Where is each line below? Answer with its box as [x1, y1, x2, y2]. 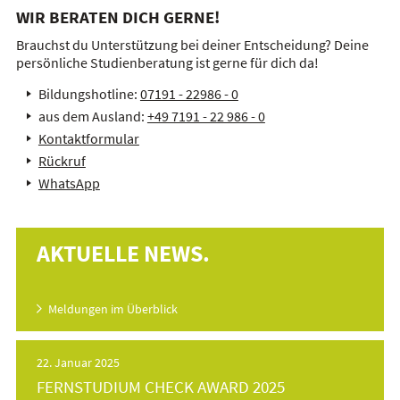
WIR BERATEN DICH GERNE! [15, 6, 220, 29]
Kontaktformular [37, 129, 139, 148]
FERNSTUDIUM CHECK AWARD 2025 [37, 376, 286, 398]
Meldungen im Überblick [48, 301, 179, 318]
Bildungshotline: [37, 85, 140, 104]
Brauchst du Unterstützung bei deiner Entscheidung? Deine [15, 36, 369, 54]
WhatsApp [37, 174, 100, 193]
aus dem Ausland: [37, 107, 147, 126]
